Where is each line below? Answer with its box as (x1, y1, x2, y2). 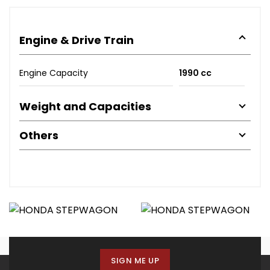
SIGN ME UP (111, 255, 159, 266)
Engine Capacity (19, 67, 88, 79)
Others (19, 128, 58, 143)
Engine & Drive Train (19, 33, 134, 48)
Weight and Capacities (19, 99, 151, 114)
